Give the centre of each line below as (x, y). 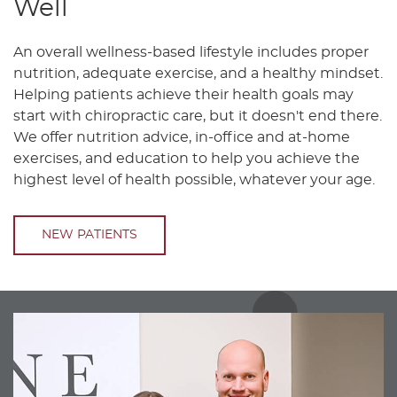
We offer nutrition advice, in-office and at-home (182, 138)
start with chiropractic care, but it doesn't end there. (198, 117)
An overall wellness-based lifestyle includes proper (191, 53)
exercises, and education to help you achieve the (187, 159)
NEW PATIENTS (90, 235)
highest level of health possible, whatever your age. (194, 180)
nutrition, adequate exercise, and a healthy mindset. (198, 74)
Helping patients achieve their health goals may (183, 95)
